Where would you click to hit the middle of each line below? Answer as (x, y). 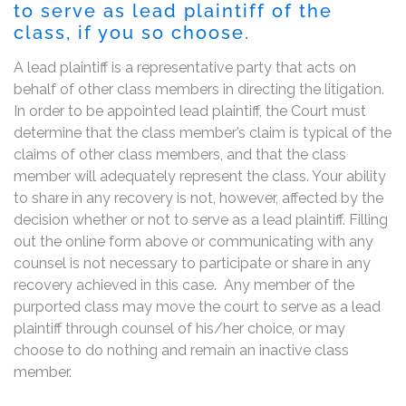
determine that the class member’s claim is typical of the (203, 132)
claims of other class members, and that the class (180, 154)
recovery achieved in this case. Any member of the (184, 285)
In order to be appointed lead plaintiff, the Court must (190, 111)
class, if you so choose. (132, 32)
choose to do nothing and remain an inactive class (181, 350)
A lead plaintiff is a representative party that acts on (185, 67)
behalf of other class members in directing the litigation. (199, 89)
